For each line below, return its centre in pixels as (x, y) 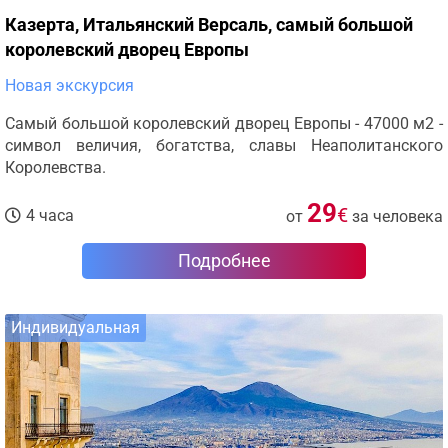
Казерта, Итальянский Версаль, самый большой (209, 24)
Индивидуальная (75, 327)
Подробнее (224, 260)
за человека (397, 216)
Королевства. (55, 167)
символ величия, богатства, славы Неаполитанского (224, 145)
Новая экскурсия (69, 85)
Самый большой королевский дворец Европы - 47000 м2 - (224, 123)
